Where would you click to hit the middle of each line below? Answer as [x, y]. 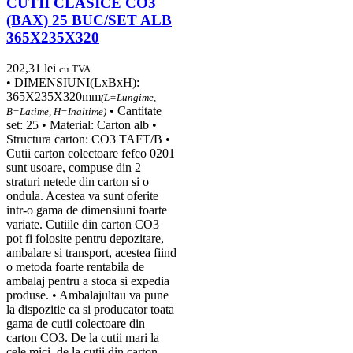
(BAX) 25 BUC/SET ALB [89, 20]
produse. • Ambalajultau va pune [87, 295]
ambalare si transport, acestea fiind [91, 252]
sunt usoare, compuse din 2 [74, 167]
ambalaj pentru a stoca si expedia [88, 281]
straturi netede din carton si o [78, 181]
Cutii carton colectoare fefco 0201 [91, 153]
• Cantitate [134, 110]
